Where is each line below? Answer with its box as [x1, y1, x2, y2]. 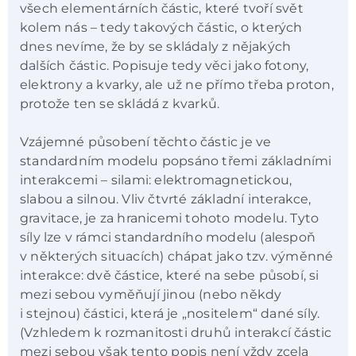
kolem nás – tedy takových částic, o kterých [20, 19, 303, 35]
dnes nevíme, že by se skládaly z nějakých [20, 38, 292, 54]
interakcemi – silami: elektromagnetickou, [20, 172, 292, 188]
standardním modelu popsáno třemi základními [20, 153, 332, 169]
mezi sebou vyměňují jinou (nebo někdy [20, 287, 282, 303]
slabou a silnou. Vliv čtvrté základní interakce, [20, 192, 311, 207]
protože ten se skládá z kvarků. [20, 95, 223, 111]
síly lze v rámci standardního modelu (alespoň [20, 230, 316, 246]
